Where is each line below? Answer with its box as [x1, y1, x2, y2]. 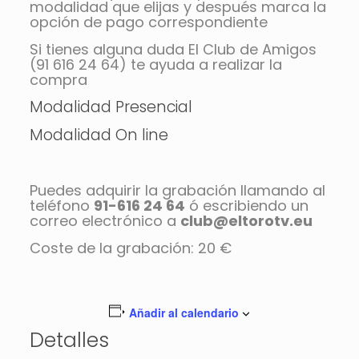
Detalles [29, 326, 109, 355]
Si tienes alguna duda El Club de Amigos [29, 39, 317, 60]
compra [29, 70, 87, 91]
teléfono [29, 196, 94, 216]
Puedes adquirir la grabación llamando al [29, 180, 325, 201]
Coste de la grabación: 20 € [29, 238, 232, 259]
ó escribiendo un [184, 196, 309, 216]
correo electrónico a [29, 211, 180, 232]
